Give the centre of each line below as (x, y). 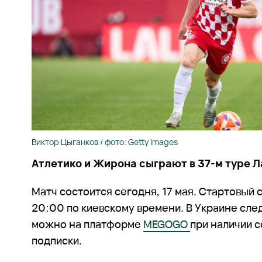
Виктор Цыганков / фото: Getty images (105, 142)
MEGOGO (167, 224)
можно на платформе (88, 224)
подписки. (57, 241)
